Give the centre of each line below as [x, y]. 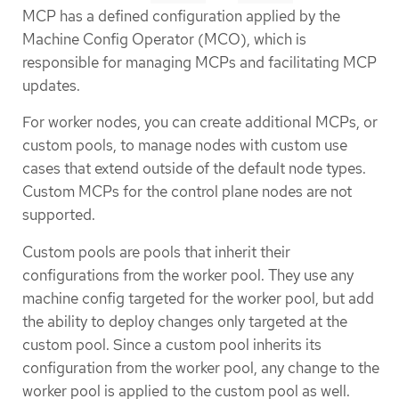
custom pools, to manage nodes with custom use [185, 146]
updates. [51, 86]
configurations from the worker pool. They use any [188, 275]
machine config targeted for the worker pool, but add [198, 298]
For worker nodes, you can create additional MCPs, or [200, 122]
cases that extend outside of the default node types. [194, 169]
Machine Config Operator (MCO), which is [164, 40]
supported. [59, 215]
